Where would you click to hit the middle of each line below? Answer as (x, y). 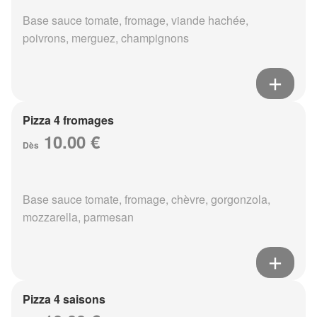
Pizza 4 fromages (68, 120)
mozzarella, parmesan (78, 217)
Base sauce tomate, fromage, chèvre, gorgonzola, (146, 200)
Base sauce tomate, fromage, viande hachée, (136, 21)
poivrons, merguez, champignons (106, 38)
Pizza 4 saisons (64, 299)
